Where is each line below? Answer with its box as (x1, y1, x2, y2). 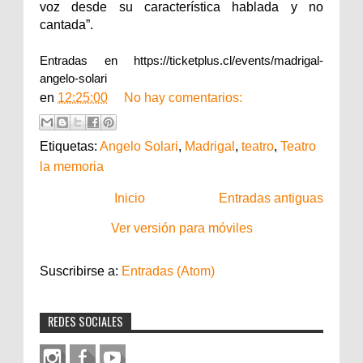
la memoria (40, 159, 104, 173)
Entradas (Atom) (122, 263, 215, 278)
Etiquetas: (40, 139, 100, 153)
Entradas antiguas (219, 190, 323, 205)
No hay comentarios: (124, 90, 242, 105)
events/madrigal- (235, 53, 323, 67)
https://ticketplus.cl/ (134, 53, 235, 67)
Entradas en (40, 53, 134, 67)
